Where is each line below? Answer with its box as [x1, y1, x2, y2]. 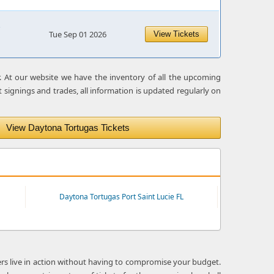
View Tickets [154, 29, 199, 39]
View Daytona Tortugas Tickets [6, 122, 130, 133]
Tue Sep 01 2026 [49, 29, 106, 40]
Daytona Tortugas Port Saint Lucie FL [59, 191, 184, 202]
